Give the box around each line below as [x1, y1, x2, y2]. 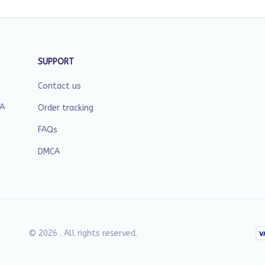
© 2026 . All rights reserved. [28, 228, 137, 238]
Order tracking [38, 103, 93, 113]
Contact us [38, 81, 81, 91]
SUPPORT [38, 57, 74, 67]
